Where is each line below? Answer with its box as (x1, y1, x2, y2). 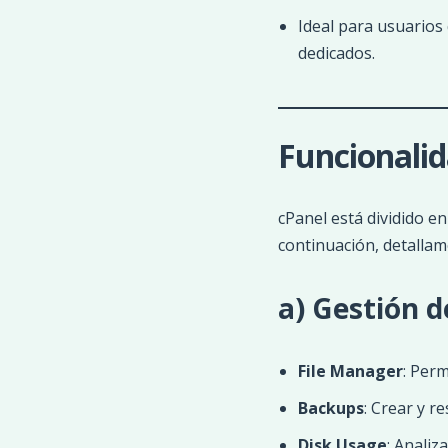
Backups (297, 397, 364, 419)
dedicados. (297, 42, 375, 64)
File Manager (297, 360, 403, 382)
